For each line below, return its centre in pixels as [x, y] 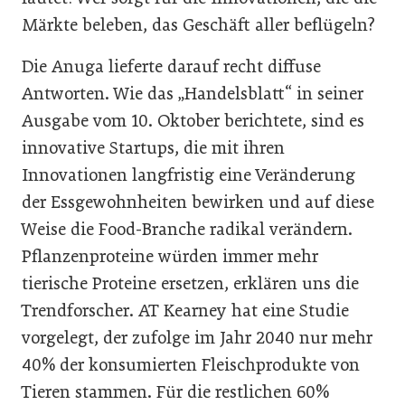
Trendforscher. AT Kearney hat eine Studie [185, 310]
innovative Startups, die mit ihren [153, 147]
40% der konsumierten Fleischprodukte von [191, 364]
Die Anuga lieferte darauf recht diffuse [171, 66]
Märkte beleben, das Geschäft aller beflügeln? [198, 24]
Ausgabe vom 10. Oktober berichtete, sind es [193, 120]
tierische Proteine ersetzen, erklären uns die [190, 283]
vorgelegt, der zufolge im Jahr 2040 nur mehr [197, 337]
